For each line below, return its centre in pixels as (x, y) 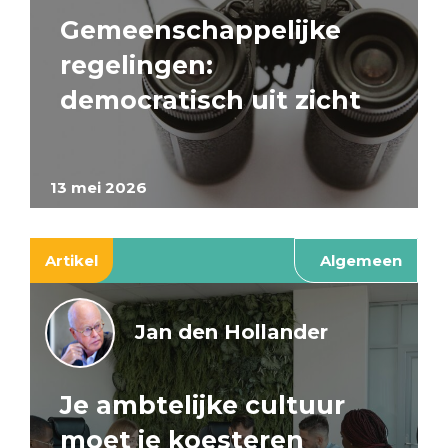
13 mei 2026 (98, 188)
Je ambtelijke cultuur (202, 405)
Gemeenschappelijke (200, 30)
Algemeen (361, 261)
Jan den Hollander (231, 332)
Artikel (71, 261)
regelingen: (136, 65)
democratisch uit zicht (210, 100)
